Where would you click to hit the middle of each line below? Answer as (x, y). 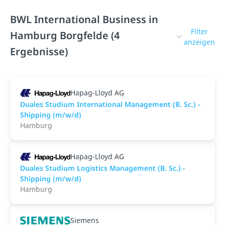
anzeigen (199, 42)
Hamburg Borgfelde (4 (65, 35)
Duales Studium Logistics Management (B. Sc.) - (103, 168)
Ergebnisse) (39, 51)
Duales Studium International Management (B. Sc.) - (110, 104)
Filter (199, 31)
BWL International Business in (84, 19)
